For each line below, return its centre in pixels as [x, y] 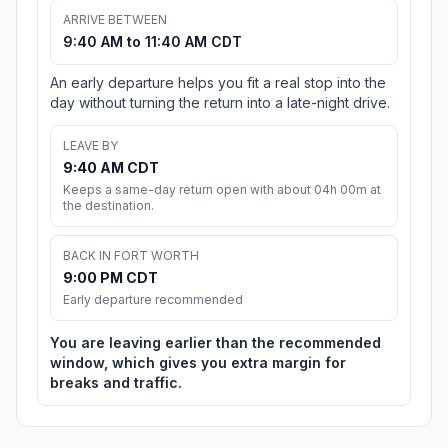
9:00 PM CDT [110, 278]
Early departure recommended [153, 300]
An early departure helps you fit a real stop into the [218, 83]
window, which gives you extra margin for [198, 363]
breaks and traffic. [116, 383]
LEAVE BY [90, 146]
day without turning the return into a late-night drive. [220, 103]
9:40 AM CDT [111, 168]
